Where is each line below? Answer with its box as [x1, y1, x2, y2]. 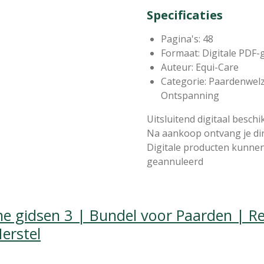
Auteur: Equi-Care [161, 60, 239, 74]
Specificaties [147, 6, 223, 23]
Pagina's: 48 [161, 32, 213, 45]
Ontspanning [161, 88, 219, 102]
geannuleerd [147, 154, 203, 168]
